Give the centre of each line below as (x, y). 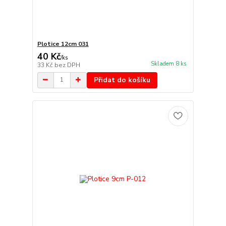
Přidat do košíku (122, 80)
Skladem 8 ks (168, 64)
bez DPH (67, 65)
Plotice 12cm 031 (63, 44)
